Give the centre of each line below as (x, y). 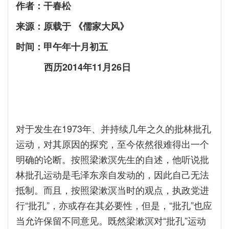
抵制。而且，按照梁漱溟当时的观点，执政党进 (112, 190)
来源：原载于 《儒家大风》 (72, 26)
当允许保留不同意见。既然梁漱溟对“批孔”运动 (111, 220)
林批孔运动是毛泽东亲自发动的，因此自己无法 (112, 174)
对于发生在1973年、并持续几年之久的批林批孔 (113, 128)
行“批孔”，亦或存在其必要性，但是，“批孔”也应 (114, 205)
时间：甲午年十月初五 (62, 47)
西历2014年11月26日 (73, 67)
